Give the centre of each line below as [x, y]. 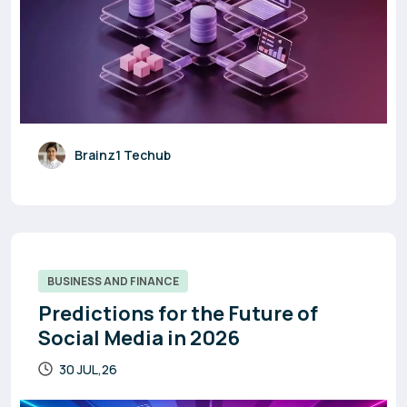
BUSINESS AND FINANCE [113, 281]
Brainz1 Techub [123, 155]
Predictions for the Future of [178, 313]
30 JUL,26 [88, 369]
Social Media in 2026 [139, 338]
